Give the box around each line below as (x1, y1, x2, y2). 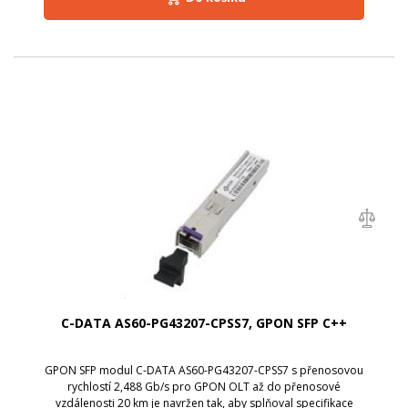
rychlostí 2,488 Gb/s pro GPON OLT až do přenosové (67, 378, 341, 394)
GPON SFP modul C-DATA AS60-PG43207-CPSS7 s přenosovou (45, 362, 363, 378)
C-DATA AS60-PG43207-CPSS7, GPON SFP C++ (61, 313, 347, 331)
